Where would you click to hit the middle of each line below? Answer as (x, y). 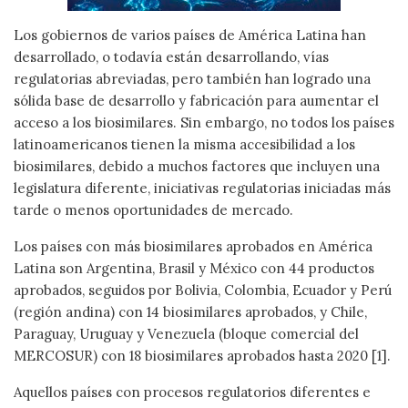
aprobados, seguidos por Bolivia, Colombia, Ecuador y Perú (203, 290)
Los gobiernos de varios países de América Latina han (190, 35)
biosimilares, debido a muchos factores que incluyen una (197, 166)
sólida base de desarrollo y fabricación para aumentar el (196, 100)
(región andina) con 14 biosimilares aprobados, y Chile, (190, 311)
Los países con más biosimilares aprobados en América (193, 246)
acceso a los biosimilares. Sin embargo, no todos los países (204, 122)
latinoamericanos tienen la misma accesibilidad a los (184, 144)
